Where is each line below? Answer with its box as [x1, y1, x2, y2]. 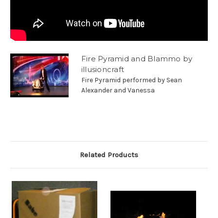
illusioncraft [81, 65, 125, 74]
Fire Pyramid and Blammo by [81, 54, 193, 64]
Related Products [80, 150, 138, 160]
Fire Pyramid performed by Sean [81, 76, 182, 85]
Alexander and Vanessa [81, 86, 155, 95]
